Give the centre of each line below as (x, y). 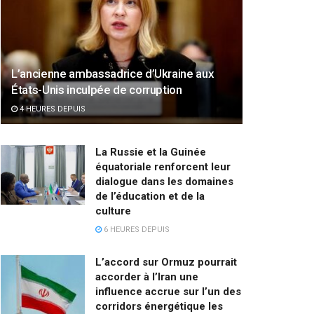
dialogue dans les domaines (164, 181)
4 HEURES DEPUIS (52, 109)
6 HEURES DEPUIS (136, 229)
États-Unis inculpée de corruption (97, 89)
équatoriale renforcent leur (163, 166)
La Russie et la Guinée (151, 152)
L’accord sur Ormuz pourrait (166, 262)
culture (113, 211)
